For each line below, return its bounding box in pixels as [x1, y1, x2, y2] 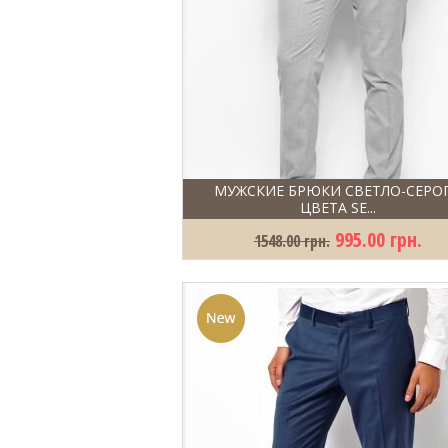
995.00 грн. [335, 226, 422, 253]
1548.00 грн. [254, 230, 330, 252]
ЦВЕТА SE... [300, 198, 376, 217]
